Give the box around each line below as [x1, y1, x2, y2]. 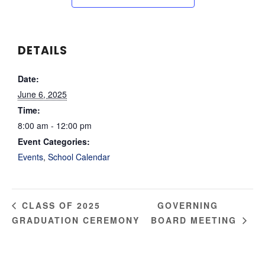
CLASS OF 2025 [18, 199, 101, 212]
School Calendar [48, 150, 110, 163]
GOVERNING [157, 199, 218, 212]
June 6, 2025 [18, 88, 67, 100]
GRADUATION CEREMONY [12, 214, 140, 226]
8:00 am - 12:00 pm [18, 119, 92, 131]
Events [18, 150, 43, 163]
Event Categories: [18, 135, 90, 147]
